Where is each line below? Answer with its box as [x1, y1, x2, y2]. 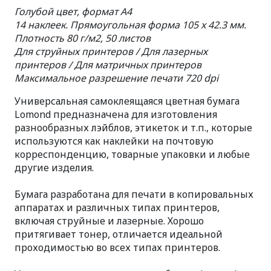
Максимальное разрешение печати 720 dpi [15, 71, 218, 85]
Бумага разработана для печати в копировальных [15, 188, 253, 201]
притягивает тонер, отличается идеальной [15, 227, 223, 241]
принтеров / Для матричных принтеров [15, 58, 201, 71]
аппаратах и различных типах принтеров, [15, 201, 220, 214]
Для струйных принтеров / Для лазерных [15, 45, 207, 58]
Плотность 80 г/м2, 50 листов [15, 31, 151, 45]
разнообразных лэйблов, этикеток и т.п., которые [15, 121, 252, 134]
